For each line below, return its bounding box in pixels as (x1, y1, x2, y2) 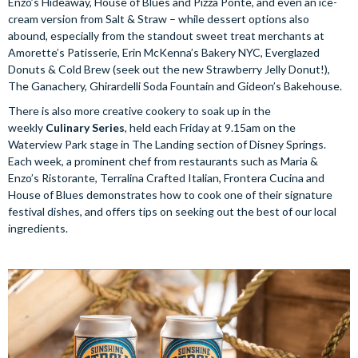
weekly (8, 120, 46, 134)
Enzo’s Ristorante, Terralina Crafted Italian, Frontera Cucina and (8, 170, 324, 185)
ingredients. (8, 221, 68, 235)
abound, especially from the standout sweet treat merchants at (8, 28, 324, 42)
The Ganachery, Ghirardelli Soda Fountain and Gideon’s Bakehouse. (8, 78, 344, 93)
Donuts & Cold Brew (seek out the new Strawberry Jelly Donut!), (8, 62, 330, 76)
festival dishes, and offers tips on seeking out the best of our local (8, 204, 336, 218)
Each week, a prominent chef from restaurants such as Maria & (8, 153, 318, 168)
